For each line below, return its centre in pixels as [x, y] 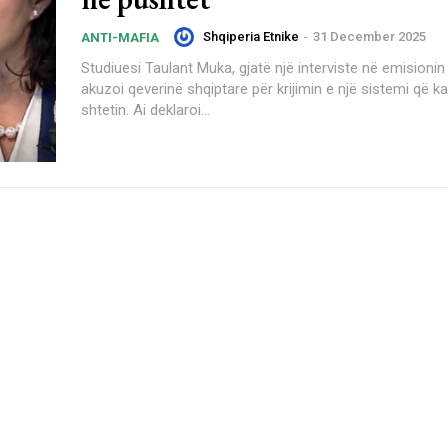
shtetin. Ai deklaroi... [145, 109]
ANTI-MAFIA [120, 37]
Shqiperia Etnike [251, 36]
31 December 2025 [369, 36]
